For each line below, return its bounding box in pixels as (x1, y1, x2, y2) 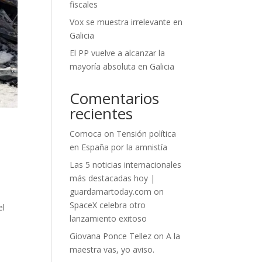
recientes (70, 103, 133, 124)
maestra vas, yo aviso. (70, 244, 155, 255)
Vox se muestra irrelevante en (70, 16, 183, 27)
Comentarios (70, 88, 160, 109)
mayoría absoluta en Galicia (70, 61, 175, 72)
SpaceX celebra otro (70, 199, 146, 211)
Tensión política (116, 128, 177, 139)
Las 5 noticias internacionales (70, 159, 182, 170)
